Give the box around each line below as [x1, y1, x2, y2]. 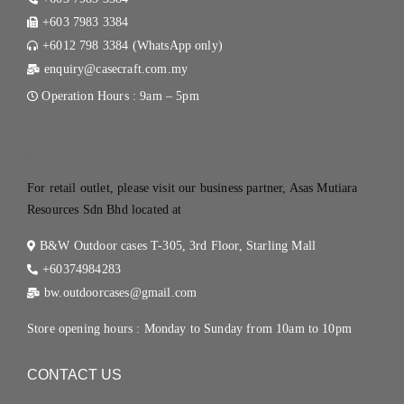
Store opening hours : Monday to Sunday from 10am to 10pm [27, 321, 352, 335]
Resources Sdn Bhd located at [27, 202, 182, 216]
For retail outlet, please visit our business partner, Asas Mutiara [27, 180, 358, 195]
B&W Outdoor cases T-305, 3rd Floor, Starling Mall [40, 238, 317, 252]
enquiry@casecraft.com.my [44, 61, 188, 76]
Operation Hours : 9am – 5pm [41, 88, 199, 103]
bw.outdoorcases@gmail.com [44, 285, 197, 299]
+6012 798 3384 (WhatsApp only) [42, 38, 223, 52]
